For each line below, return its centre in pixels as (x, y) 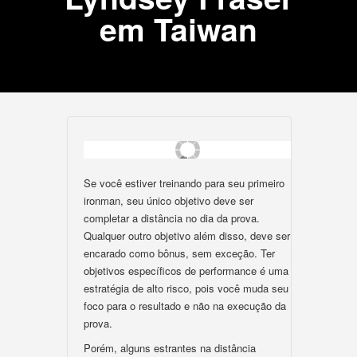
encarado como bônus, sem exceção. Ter (179, 253)
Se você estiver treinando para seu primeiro (184, 183)
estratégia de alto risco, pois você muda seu (186, 288)
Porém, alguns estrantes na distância (170, 348)
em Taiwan (178, 29)
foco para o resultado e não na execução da (185, 306)
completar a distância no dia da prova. (172, 218)
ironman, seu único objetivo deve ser (169, 200)
